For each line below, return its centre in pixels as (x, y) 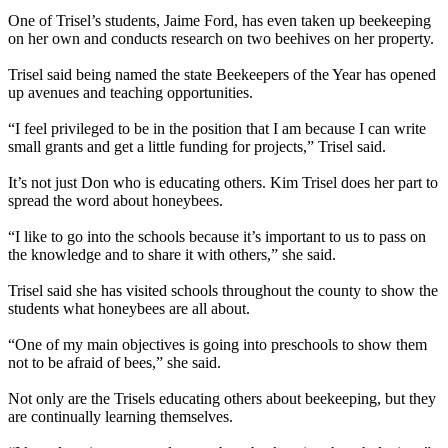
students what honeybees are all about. (129, 308)
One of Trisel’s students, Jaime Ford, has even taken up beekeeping (219, 20)
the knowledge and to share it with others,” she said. (172, 254)
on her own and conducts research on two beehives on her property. (221, 38)
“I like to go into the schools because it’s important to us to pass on (217, 236)
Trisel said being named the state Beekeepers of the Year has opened (222, 74)
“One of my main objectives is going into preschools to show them (217, 344)
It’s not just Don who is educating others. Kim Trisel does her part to (223, 182)
